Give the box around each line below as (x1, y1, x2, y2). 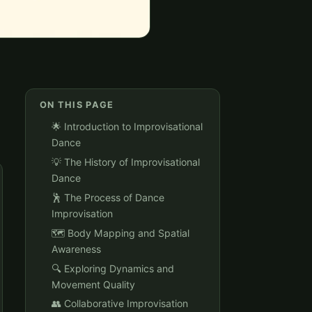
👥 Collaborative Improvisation (52, 297, 188, 310)
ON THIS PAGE (40, 99, 114, 110)
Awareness (52, 242, 101, 255)
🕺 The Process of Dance (52, 191, 164, 203)
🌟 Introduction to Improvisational (52, 120, 203, 132)
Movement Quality (52, 278, 135, 290)
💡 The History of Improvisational (52, 155, 200, 168)
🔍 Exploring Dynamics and (52, 262, 174, 274)
